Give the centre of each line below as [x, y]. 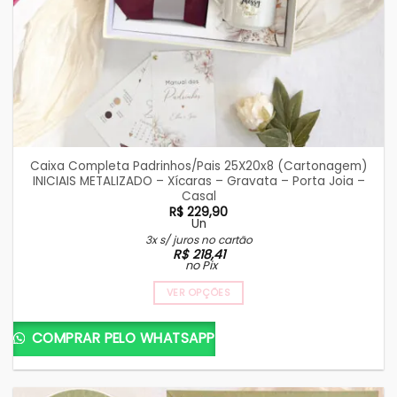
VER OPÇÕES [198, 292]
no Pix [201, 265]
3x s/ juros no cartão [198, 239]
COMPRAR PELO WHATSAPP [121, 338]
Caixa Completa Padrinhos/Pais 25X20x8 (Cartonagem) [198, 166]
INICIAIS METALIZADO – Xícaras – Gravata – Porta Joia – [198, 181]
